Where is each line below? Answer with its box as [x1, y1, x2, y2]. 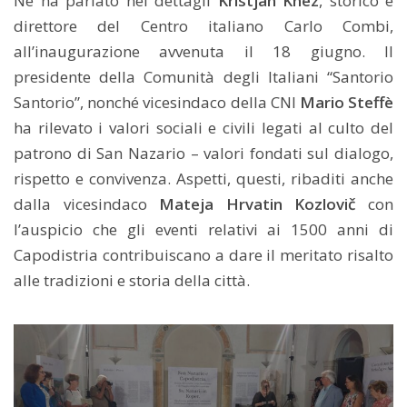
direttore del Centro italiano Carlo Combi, [14, 15, 393, 36]
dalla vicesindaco [14, 194, 160, 214]
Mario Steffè [299, 92, 394, 113]
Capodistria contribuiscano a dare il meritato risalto [14, 244, 393, 265]
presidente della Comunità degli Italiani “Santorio [14, 66, 393, 87]
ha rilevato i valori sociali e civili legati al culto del [14, 117, 393, 138]
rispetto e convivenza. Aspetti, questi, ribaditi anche [14, 168, 393, 189]
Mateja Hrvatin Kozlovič [159, 194, 356, 214]
